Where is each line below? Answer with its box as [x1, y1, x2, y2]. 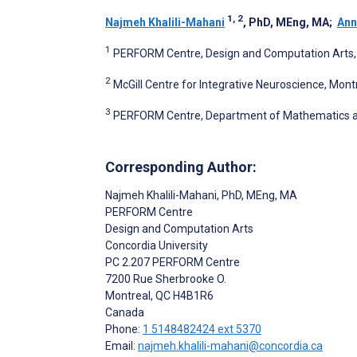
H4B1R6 [171, 289, 214, 303]
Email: [105, 339, 138, 353]
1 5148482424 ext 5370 [143, 323, 261, 336]
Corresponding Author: [105, 159, 257, 176]
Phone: [105, 323, 143, 336]
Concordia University [105, 239, 208, 253]
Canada [105, 306, 144, 320]
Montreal [105, 289, 151, 303]
